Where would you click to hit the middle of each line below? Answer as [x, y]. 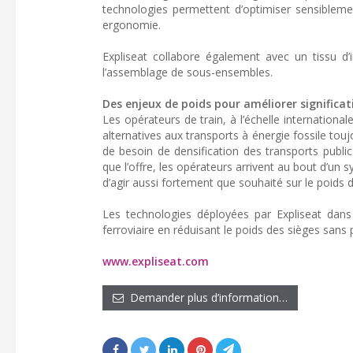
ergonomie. [132, 24]
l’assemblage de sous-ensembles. [188, 72]
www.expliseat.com [156, 261]
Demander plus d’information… [206, 297]
